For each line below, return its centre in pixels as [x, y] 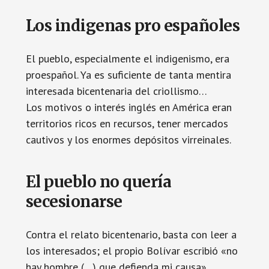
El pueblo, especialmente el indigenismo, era [127, 59]
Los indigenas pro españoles [133, 26]
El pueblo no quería [98, 182]
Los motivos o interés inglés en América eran [128, 107]
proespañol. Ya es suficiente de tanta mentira [128, 75]
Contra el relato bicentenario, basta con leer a [131, 234]
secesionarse [74, 201]
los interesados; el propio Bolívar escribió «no [131, 251]
